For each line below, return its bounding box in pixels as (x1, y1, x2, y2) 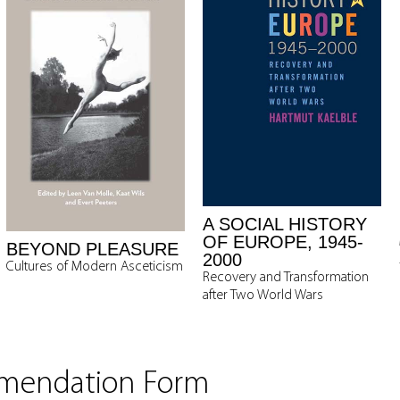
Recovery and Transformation (203, 271, 369, 285)
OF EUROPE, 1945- (203, 232, 363, 252)
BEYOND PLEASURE (6, 238, 179, 259)
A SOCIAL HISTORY (203, 214, 367, 234)
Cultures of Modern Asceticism (6, 259, 183, 274)
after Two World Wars (203, 288, 323, 303)
